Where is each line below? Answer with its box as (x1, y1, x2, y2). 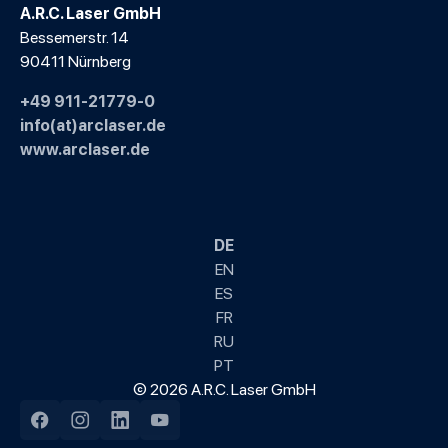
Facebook (38, 414, 105, 446)
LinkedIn (118, 414, 174, 446)
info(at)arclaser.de (20, 106, 166, 141)
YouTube (158, 414, 216, 446)
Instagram (78, 414, 147, 446)
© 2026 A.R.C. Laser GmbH (132, 371, 316, 404)
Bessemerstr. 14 (20, 19, 129, 52)
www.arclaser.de (20, 130, 150, 165)
